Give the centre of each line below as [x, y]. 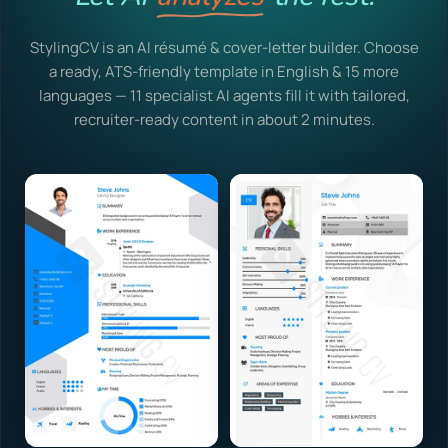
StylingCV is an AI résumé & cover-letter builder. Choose [224, 48]
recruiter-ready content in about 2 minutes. [224, 120]
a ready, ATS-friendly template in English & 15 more [224, 72]
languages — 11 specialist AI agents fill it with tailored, [224, 96]
